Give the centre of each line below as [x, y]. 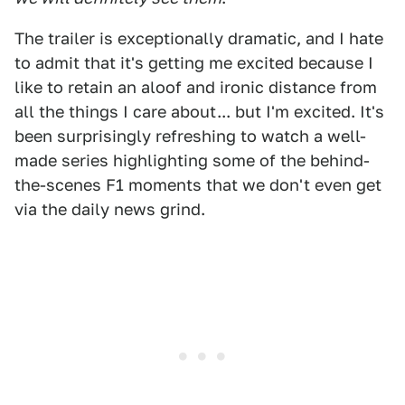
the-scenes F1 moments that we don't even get [198, 185]
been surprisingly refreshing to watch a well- [190, 137]
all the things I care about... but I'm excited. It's [199, 112]
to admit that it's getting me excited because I [194, 63]
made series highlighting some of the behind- [192, 161]
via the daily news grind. [110, 210]
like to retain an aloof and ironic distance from [196, 88]
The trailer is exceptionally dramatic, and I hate [199, 39]
